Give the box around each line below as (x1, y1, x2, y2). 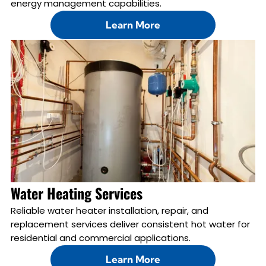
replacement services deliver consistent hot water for (10, 217, 250, 230)
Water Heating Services (10, 182, 142, 204)
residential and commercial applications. (10, 231, 191, 244)
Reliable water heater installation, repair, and (10, 204, 208, 217)
